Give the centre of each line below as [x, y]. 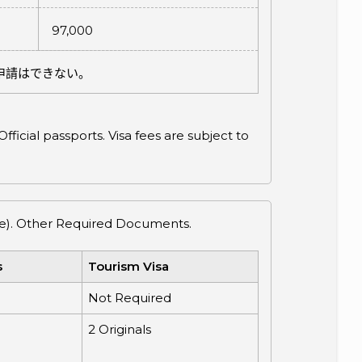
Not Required [129, 298]
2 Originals [119, 330]
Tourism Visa [128, 267]
